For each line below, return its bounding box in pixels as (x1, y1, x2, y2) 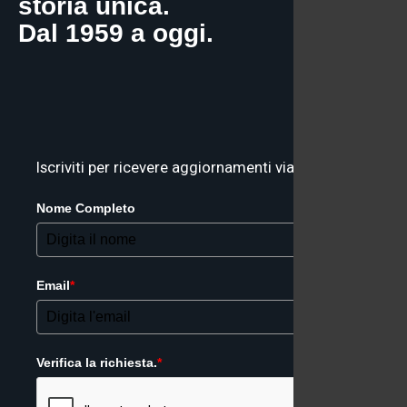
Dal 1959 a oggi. (18, 19, 213, 48)
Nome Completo (36, 200, 135, 215)
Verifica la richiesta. (36, 354, 157, 370)
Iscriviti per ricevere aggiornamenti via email (36, 157, 335, 176)
